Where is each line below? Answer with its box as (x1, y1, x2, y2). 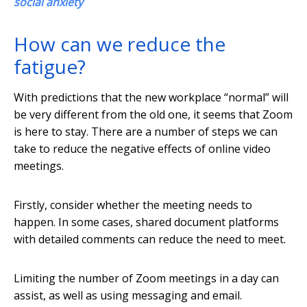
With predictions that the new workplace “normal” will (14, 90, 288, 106)
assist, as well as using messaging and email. (14, 288, 242, 304)
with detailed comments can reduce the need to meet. (14, 232, 286, 247)
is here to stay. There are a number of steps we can (14, 124, 278, 140)
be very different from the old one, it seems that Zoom (14, 107, 293, 123)
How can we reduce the (14, 31, 225, 58)
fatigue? (14, 53, 86, 80)
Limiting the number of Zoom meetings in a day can (14, 271, 279, 286)
